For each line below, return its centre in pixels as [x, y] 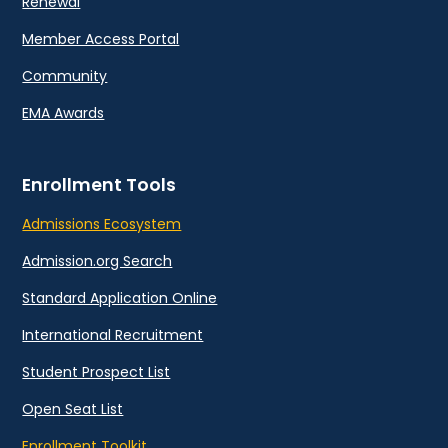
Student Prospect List [96, 372]
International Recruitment [113, 335]
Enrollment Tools [99, 185]
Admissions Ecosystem [102, 224]
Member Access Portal [101, 39]
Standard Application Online [120, 298]
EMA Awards [63, 113]
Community [65, 76]
